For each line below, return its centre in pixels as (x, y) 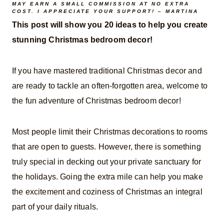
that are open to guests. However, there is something (106, 146)
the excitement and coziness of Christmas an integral (107, 191)
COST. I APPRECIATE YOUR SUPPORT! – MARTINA (105, 11)
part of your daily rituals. (55, 206)
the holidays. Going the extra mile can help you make (107, 176)
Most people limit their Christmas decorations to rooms (110, 131)
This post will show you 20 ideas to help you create (110, 24)
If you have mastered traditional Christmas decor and (107, 70)
